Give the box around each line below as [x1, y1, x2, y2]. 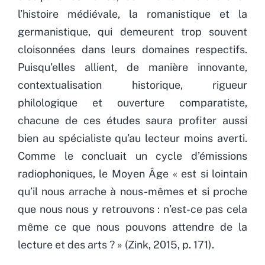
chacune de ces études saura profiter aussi [18, 114, 247, 127]
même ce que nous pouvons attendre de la [18, 220, 247, 233]
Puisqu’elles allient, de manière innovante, [18, 60, 247, 73]
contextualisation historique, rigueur [18, 78, 247, 91]
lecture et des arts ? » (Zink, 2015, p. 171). [18, 238, 214, 251]
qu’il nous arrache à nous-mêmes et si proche [18, 185, 247, 198]
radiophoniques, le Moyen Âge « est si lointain [18, 167, 247, 180]
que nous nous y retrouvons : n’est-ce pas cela [18, 202, 247, 215]
